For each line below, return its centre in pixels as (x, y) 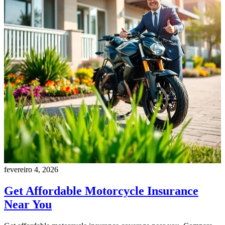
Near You (28, 205)
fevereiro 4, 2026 (31, 170)
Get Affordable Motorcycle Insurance (101, 191)
